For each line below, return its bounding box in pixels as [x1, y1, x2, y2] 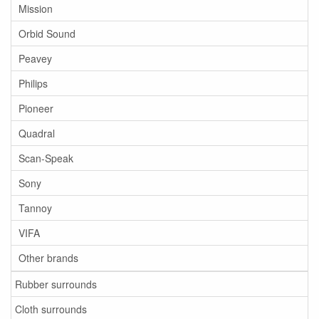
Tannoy [19, 201, 52, 215]
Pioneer [19, 101, 53, 115]
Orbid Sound [19, 26, 75, 41]
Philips [19, 76, 48, 90]
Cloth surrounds [15, 302, 87, 316]
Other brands [19, 251, 78, 265]
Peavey [19, 51, 52, 66]
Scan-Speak [19, 151, 73, 165]
